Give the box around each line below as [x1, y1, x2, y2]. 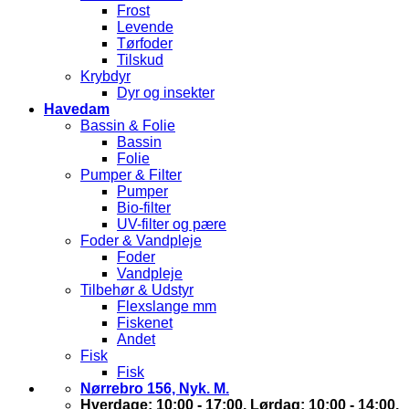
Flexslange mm [117, 298, 216, 314]
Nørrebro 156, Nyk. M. [80, 380, 229, 396]
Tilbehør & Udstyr [80, 281, 194, 298]
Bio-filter [117, 199, 171, 215]
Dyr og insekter [117, 84, 215, 100]
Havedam [44, 100, 110, 117]
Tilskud [117, 51, 163, 68]
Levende [117, 18, 173, 35]
